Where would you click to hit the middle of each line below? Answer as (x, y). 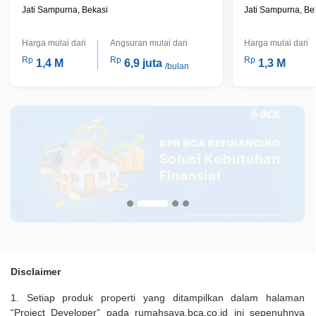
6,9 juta (143, 63)
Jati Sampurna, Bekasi (65, 10)
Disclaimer (36, 271)
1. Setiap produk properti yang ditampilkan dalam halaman (158, 297)
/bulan (177, 66)
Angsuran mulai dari (148, 43)
